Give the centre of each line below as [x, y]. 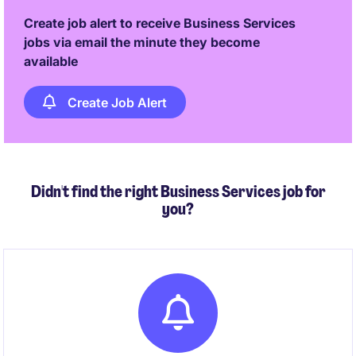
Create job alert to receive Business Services [160, 23]
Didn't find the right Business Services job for [178, 192]
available [51, 61]
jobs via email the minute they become [142, 42]
